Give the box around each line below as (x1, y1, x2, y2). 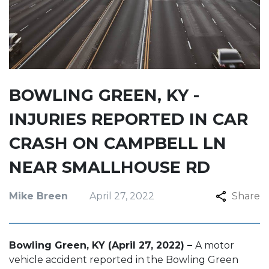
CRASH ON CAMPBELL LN (9, 133, 226, 153)
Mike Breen (9, 190, 68, 202)
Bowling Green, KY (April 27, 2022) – (9, 240, 195, 251)
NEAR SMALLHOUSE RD (9, 157, 210, 177)
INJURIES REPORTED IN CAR (9, 109, 248, 129)
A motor (195, 240, 234, 251)
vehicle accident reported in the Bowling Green (9, 254, 238, 265)
